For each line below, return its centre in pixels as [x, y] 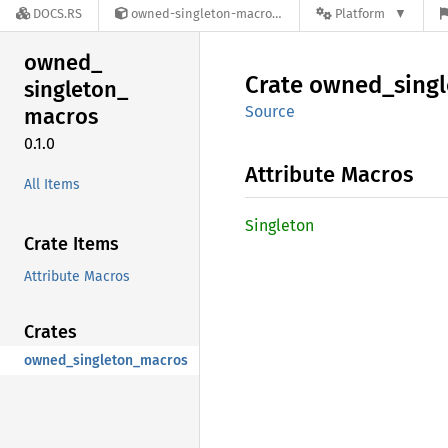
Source [270, 111]
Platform [360, 14]
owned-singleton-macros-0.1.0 [201, 14]
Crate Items [71, 243]
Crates [50, 331]
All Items [52, 184]
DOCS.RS [57, 14]
